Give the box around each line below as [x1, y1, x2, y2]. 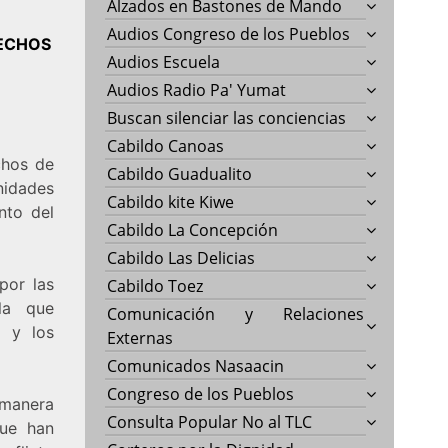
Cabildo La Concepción [107, 218, 279, 241]
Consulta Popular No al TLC [107, 410, 313, 433]
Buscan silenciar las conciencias [107, 106, 347, 129]
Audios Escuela [107, 50, 221, 73]
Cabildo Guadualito [107, 162, 253, 185]
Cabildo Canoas [107, 134, 225, 157]
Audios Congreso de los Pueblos [107, 22, 351, 45]
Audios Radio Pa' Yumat [107, 78, 287, 101]
